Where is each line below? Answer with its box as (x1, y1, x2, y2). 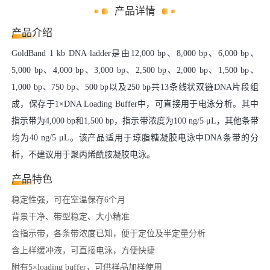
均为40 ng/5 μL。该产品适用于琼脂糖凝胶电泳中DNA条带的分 (11, 133, 259, 142)
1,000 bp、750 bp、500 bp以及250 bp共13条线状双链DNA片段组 (11, 83, 259, 92)
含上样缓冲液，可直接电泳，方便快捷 (11, 246, 155, 255)
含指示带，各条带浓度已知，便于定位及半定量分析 (11, 229, 206, 238)
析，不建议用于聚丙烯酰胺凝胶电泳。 (11, 150, 155, 159)
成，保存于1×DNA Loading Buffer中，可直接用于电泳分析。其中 (11, 99, 259, 108)
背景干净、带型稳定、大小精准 (11, 212, 130, 221)
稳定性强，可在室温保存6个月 (11, 195, 125, 204)
